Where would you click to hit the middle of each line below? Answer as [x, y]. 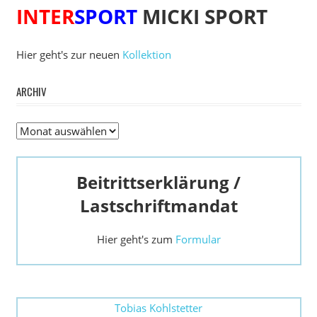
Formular [198, 239]
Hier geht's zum [136, 239]
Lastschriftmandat [158, 205]
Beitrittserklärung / [158, 182]
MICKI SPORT [202, 17]
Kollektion [146, 55]
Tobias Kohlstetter [158, 308]
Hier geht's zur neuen [69, 55]
